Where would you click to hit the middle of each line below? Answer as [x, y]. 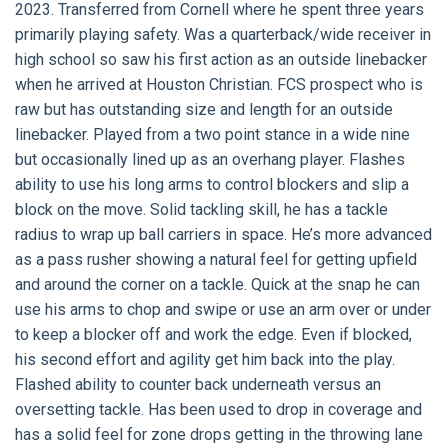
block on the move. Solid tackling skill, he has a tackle [201, 209]
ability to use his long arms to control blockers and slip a [212, 184]
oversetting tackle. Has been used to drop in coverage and [218, 409]
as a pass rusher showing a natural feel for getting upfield [216, 259]
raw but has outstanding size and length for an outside [204, 109]
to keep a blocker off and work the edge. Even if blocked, [213, 334]
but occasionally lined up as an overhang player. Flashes [210, 159]
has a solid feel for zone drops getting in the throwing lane [219, 434]
